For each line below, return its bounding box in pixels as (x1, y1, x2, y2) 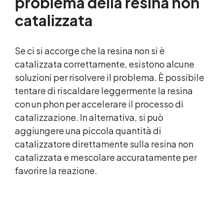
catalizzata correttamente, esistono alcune (15, 58, 194, 70)
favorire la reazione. (15, 164, 97, 176)
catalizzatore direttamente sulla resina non (15, 138, 193, 149)
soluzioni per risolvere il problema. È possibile (15, 71, 204, 83)
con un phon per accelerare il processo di (15, 98, 184, 110)
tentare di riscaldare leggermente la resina (15, 84, 193, 96)
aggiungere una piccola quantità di (15, 124, 161, 136)
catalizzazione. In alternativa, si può (15, 111, 163, 123)
